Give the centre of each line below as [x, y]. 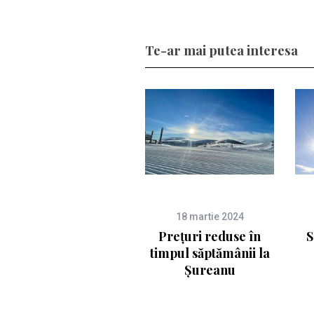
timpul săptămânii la [210, 253]
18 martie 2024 [210, 216]
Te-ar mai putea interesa [221, 50]
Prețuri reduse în [210, 236]
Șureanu [210, 269]
